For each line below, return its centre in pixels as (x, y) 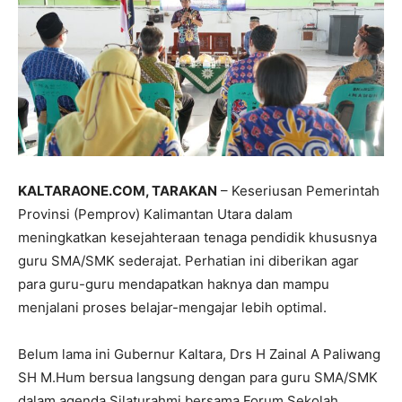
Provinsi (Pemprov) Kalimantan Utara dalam (155, 214)
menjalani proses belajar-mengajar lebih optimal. (172, 307)
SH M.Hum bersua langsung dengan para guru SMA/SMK (198, 377)
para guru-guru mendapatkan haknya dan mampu (174, 284)
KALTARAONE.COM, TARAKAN (118, 190)
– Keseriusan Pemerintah (298, 190)
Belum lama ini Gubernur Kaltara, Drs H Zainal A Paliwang (199, 354)
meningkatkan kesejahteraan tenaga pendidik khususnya (197, 237)
